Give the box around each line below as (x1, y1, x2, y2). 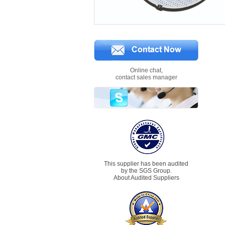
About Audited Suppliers (113, 174, 179, 181)
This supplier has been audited (104, 160, 188, 167)
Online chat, (130, 67, 163, 74)
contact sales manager (115, 74, 177, 81)
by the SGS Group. (121, 167, 172, 174)
